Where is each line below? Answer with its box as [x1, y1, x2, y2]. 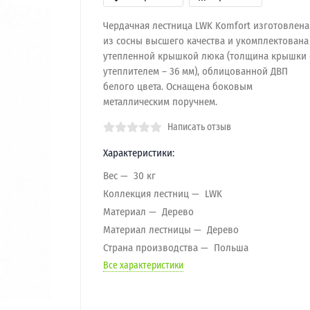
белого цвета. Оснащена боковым [102, 80, 253, 93]
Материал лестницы [102, 223, 191, 236]
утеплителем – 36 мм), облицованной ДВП [102, 65, 288, 77]
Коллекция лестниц [102, 187, 189, 200]
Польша [213, 241, 248, 254]
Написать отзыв [167, 121, 231, 133]
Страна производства [102, 241, 198, 254]
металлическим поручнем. [102, 95, 217, 108]
